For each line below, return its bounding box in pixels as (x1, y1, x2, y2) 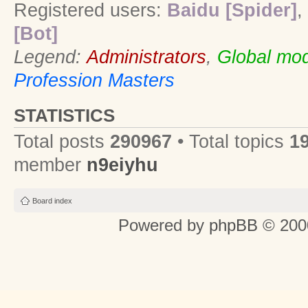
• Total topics (172, 131, 289, 153)
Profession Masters (14, 70, 175, 91)
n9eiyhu (87, 155, 158, 176)
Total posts (14, 131, 110, 153)
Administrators (87, 47, 206, 68)
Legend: (14, 47, 87, 68)
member (14, 155, 87, 176)
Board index (32, 196, 72, 205)
